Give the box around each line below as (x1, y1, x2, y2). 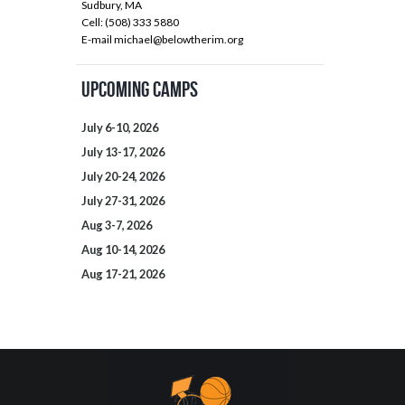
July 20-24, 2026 (81, 169, 165, 184)
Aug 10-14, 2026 (81, 242, 165, 258)
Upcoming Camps (81, 77, 198, 101)
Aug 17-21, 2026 (81, 267, 165, 282)
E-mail (81, 32, 114, 46)
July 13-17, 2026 (81, 145, 165, 160)
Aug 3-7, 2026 (81, 218, 152, 233)
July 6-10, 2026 (81, 120, 158, 136)
